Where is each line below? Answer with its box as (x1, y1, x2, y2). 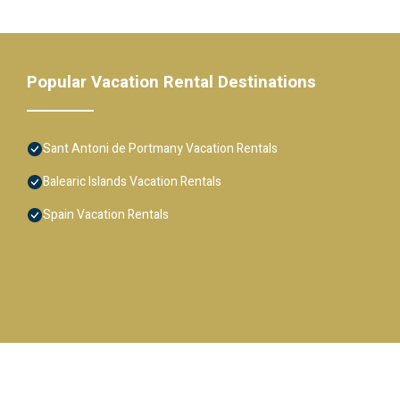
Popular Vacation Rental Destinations (27, 69, 316, 95)
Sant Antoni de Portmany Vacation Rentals (43, 138, 278, 158)
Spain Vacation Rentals (43, 204, 169, 224)
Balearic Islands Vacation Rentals (43, 171, 221, 191)
